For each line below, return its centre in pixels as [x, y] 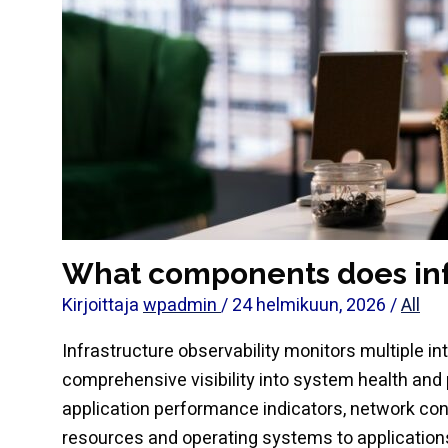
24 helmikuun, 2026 [311, 305]
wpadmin [182, 305]
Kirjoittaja [102, 305]
